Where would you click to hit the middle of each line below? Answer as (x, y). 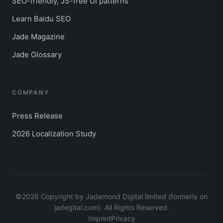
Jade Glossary (37, 55)
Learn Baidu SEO (41, 19)
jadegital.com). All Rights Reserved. (111, 207)
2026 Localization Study (54, 134)
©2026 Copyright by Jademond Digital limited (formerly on (111, 196)
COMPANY (31, 92)
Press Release (37, 116)
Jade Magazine (38, 37)
